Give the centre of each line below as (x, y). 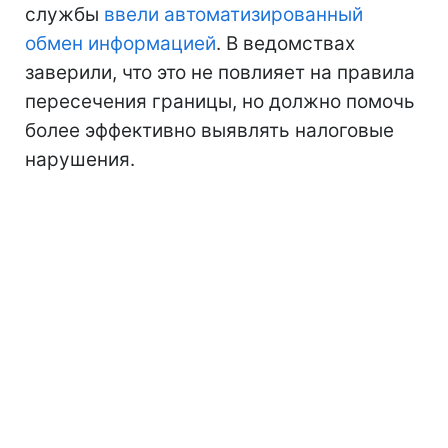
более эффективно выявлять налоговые (209, 130)
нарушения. (80, 159)
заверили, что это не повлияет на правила (220, 72)
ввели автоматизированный (233, 14)
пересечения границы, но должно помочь (220, 101)
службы (64, 14)
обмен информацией (120, 43)
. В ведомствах (285, 43)
